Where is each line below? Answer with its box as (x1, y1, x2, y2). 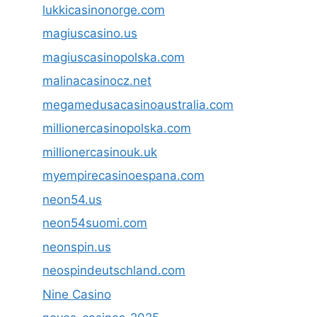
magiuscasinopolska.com (42, 50, 185, 64)
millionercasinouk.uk (42, 144, 157, 159)
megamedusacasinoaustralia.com (42, 97, 234, 112)
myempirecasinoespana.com (42, 168, 204, 183)
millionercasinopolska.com (42, 121, 191, 136)
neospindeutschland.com (42, 263, 185, 278)
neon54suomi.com (42, 216, 147, 231)
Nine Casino (42, 287, 111, 301)
